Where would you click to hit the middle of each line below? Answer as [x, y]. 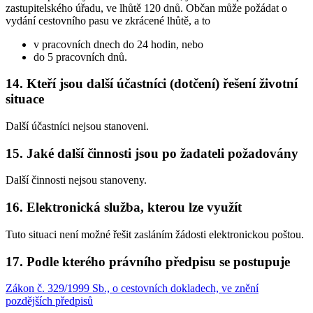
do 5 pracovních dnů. [80, 57]
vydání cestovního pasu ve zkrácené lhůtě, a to [108, 20]
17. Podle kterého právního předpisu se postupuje [148, 261]
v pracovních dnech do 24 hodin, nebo [118, 44]
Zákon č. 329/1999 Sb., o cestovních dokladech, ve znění [132, 289]
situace [25, 99]
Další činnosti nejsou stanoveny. [76, 180]
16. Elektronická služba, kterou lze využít [124, 208]
